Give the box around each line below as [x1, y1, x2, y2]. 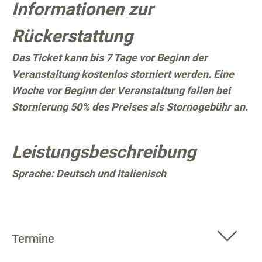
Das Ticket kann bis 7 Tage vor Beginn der [12, 51, 208, 64]
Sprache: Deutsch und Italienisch [12, 167, 166, 180]
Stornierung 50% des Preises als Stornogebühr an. [12, 101, 248, 113]
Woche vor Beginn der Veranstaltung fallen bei [12, 84, 230, 97]
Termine [12, 232, 54, 246]
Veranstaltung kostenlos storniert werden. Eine [12, 68, 234, 81]
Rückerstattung [12, 26, 133, 47]
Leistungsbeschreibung [12, 142, 196, 163]
